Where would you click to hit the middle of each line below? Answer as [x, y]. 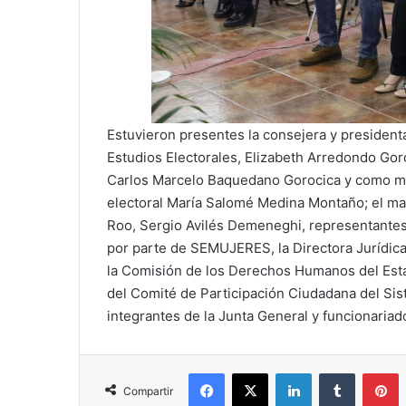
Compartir [148, 391]
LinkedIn [334, 373]
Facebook [251, 373]
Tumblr [373, 373]
